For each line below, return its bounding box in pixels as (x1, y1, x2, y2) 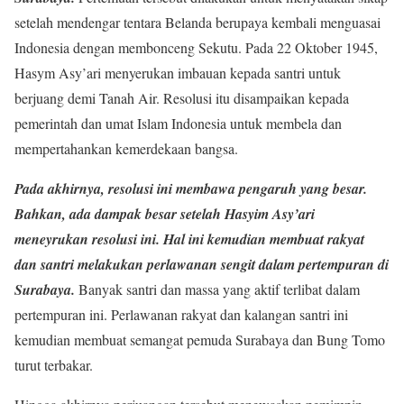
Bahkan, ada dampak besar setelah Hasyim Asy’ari (14, 204, 315, 224)
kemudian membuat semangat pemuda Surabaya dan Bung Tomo (14, 330, 385, 349)
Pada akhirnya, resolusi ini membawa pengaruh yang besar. (14, 179, 367, 198)
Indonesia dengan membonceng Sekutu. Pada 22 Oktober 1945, (14, 38, 378, 57)
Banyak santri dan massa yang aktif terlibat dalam (75, 280, 360, 298)
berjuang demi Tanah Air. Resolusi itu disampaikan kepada (14, 88, 349, 107)
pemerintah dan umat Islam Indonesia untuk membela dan (14, 114, 342, 133)
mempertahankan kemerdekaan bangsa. (14, 139, 238, 158)
